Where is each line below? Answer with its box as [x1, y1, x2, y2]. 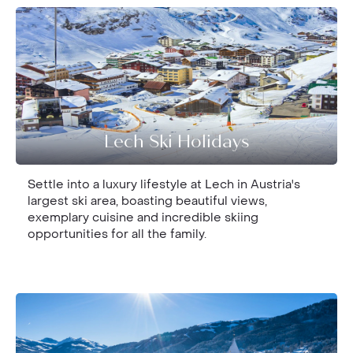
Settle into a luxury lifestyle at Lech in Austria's [28, 176, 300, 192]
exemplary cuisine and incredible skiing [28, 210, 258, 225]
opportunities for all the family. [28, 226, 206, 242]
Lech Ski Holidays [104, 134, 249, 151]
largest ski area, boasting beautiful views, [28, 193, 267, 209]
